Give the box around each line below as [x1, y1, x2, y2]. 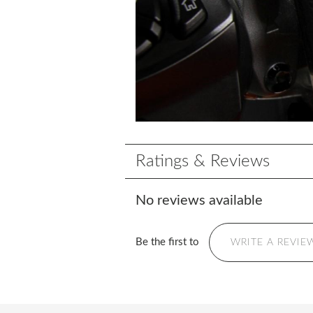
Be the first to [136, 236, 203, 247]
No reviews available [136, 193, 263, 208]
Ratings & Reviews [136, 152, 270, 170]
